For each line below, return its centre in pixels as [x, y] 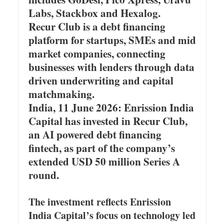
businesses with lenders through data [111, 67]
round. [43, 175]
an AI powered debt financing [95, 134]
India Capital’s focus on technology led [112, 215]
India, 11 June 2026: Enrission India [111, 107]
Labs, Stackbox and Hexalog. [94, 13]
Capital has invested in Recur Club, [108, 121]
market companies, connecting [97, 53]
